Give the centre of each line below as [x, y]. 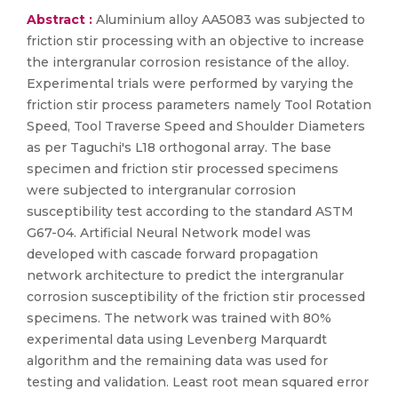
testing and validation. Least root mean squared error [198, 382]
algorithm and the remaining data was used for [177, 361]
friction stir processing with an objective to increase [195, 41]
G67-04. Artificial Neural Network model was [169, 233]
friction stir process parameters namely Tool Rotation [199, 105]
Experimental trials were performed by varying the [190, 84]
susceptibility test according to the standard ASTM [190, 211]
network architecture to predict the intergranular [185, 275]
